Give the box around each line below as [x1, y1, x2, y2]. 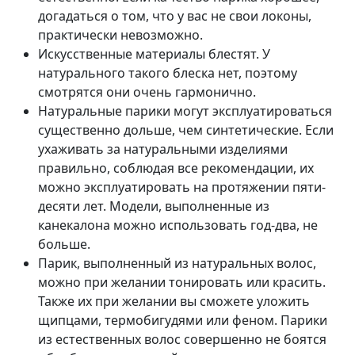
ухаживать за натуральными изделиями [38, 140, 288, 158]
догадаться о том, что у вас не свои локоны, [38, 7, 311, 25]
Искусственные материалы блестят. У [38, 45, 270, 63]
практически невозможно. [38, 26, 203, 44]
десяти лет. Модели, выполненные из [38, 197, 269, 216]
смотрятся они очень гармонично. [38, 83, 256, 101]
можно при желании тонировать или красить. [38, 273, 326, 292]
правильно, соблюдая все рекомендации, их [38, 159, 314, 177]
